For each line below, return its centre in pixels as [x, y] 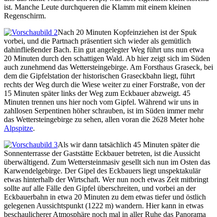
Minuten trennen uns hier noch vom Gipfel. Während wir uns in [101, 102]
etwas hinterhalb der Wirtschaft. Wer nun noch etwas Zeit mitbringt [106, 180]
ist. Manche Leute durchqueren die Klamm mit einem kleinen [97, 7]
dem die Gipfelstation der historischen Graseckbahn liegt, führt [99, 76]
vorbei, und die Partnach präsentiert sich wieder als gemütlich [97, 41]
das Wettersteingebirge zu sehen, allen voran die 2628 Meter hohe [104, 120]
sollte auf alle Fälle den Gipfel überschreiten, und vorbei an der [100, 188]
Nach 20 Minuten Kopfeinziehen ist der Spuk [127, 32]
